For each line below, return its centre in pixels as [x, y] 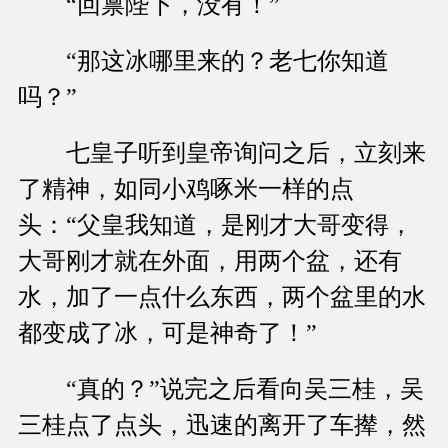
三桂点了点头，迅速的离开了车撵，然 [222, 425]
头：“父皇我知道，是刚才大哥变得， [215, 225]
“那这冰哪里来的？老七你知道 [203, 61]
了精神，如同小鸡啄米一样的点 [186, 189]
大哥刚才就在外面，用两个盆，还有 [210, 261]
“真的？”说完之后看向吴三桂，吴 [221, 389]
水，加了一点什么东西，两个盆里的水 [222, 297]
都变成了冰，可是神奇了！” [167, 333]
